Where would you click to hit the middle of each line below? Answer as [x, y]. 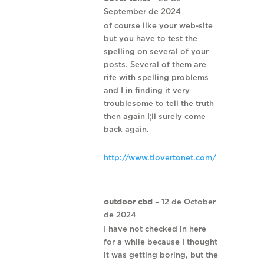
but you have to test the [150, 39]
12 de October [188, 203]
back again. [126, 130]
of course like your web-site [158, 27]
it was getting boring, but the [161, 256]
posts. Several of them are [155, 65]
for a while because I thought [160, 243]
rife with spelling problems [156, 78]
